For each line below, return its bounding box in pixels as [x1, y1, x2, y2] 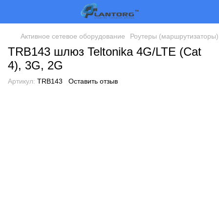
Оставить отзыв [68, 77, 118, 85]
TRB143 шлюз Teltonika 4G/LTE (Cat [8, 45, 201, 58]
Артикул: [8, 77, 35, 85]
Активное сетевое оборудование [21, 32, 125, 40]
